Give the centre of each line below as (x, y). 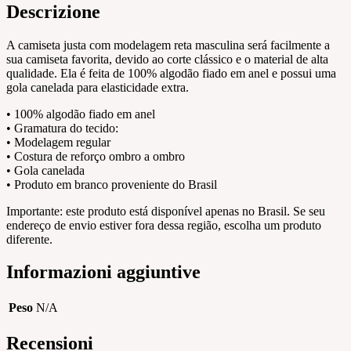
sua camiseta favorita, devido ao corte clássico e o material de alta (167, 59)
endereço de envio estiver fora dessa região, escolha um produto (164, 225)
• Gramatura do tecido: (62, 128)
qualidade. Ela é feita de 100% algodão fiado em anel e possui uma (171, 73)
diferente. (29, 239)
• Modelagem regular (58, 142)
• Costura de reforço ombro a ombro (96, 156)
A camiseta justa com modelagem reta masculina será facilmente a (168, 45)
